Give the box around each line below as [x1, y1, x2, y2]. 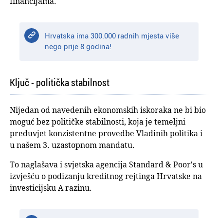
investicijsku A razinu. [10, 182, 92, 194]
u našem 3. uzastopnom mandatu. [10, 140, 135, 151]
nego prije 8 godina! [45, 41, 112, 52]
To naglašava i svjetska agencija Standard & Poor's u [10, 159, 203, 170]
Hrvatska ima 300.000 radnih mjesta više [45, 31, 180, 41]
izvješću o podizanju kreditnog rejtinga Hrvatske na [10, 171, 202, 182]
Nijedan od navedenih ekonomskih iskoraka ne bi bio [10, 105, 206, 116]
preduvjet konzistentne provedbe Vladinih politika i [10, 128, 202, 139]
